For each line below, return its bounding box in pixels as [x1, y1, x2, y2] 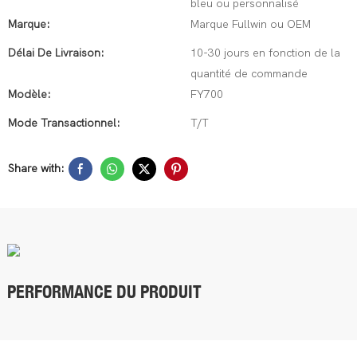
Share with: [8, 162, 65, 175]
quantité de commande [190, 67, 308, 80]
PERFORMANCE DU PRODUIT [6, 280, 202, 303]
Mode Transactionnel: [8, 116, 120, 130]
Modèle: [8, 88, 51, 101]
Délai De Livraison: [8, 46, 104, 60]
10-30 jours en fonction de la [190, 46, 340, 60]
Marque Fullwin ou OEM [190, 18, 311, 31]
